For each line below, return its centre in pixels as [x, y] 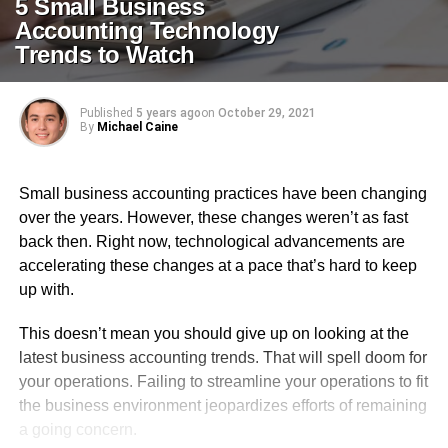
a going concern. [77, 429]
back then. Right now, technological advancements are [211, 241]
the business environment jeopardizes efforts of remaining [222, 405]
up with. [46, 289]
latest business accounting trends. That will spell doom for [222, 357]
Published [106, 113]
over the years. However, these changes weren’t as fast [213, 217]
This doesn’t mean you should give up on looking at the [213, 333]
